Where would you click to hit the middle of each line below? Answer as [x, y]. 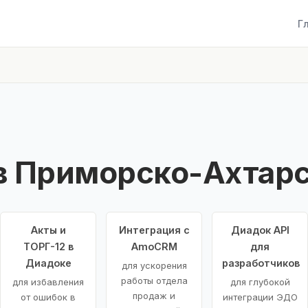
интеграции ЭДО [260, 297]
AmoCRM [154, 246]
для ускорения [154, 265]
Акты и [48, 230]
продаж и [154, 295]
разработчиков [261, 263]
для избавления [48, 282]
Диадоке [48, 263]
